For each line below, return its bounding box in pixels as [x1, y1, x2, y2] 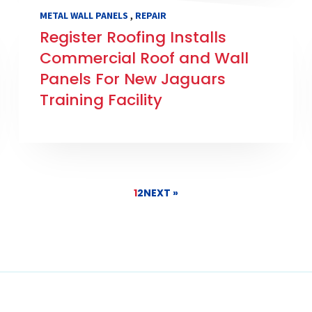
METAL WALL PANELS [39, 9, 128, 22]
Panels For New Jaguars [39, 68, 226, 91]
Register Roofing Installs [39, 26, 226, 49]
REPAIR [134, 9, 166, 22]
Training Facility [39, 89, 162, 111]
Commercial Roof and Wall [39, 47, 249, 70]
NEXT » [143, 186, 178, 201]
